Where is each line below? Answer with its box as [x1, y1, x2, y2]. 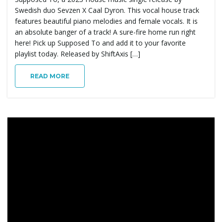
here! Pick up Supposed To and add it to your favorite [15, 38, 186, 48]
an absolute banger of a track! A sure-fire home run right [15, 27, 196, 37]
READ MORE [30, 72, 69, 80]
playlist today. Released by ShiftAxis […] [15, 49, 140, 58]
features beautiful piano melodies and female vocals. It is [15, 16, 198, 26]
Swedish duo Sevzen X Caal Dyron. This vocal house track [15, 5, 199, 15]
